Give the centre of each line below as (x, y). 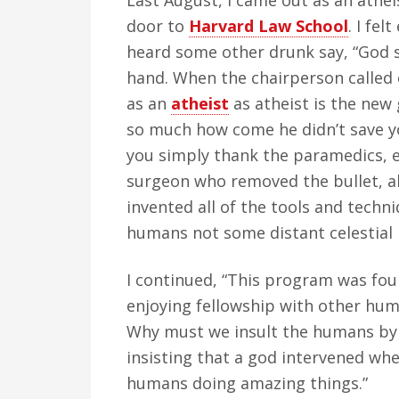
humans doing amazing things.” (247, 383)
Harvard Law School (269, 26)
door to (158, 26)
